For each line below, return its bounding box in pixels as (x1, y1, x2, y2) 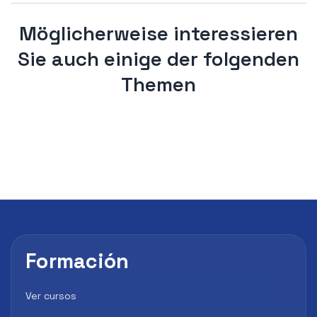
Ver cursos (25, 289, 76, 302)
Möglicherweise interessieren (19, 20, 298, 46)
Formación (25, 248, 129, 274)
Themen (121, 71, 196, 97)
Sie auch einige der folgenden (18, 45, 299, 71)
